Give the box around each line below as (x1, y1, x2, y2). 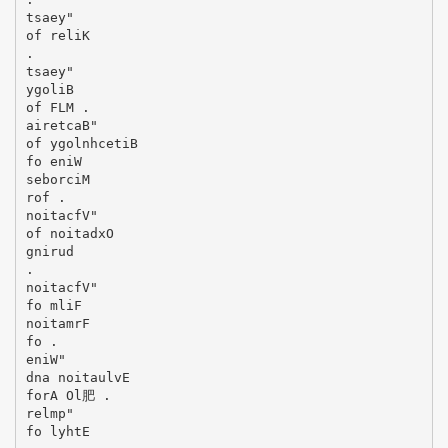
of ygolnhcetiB (25, 135, 138, 151)
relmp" (25, 405, 74, 421)
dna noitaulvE (25, 369, 130, 385)
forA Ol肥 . (25, 387, 111, 403)
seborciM (25, 171, 90, 187)
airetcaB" (25, 117, 98, 133)
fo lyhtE (25, 423, 90, 439)
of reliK (25, 27, 90, 43)
